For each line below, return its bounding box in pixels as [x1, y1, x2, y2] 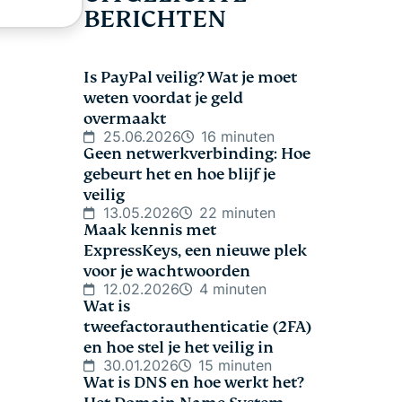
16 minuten [201, 127, 275, 145]
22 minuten [199, 204, 275, 222]
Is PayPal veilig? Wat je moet [83, 68, 297, 87]
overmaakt [83, 109, 166, 128]
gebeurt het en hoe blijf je [83, 165, 275, 184]
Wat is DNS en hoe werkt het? [83, 373, 303, 392]
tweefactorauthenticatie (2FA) [83, 318, 312, 336]
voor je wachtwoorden [83, 262, 250, 281]
